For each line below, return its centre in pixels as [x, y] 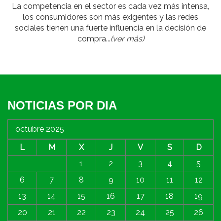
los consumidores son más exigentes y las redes [110, 17]
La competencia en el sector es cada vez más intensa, [110, 6]
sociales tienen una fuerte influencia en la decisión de [110, 28]
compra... [94, 39]
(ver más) [127, 39]
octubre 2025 [40, 129]
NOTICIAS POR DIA [62, 106]
